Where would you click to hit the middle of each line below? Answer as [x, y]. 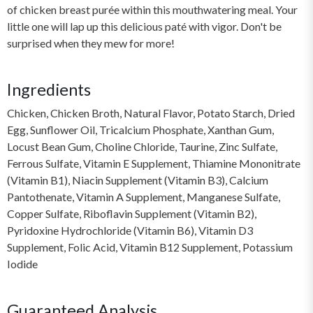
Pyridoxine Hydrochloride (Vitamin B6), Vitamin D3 [130, 230]
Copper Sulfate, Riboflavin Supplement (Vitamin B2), [132, 213]
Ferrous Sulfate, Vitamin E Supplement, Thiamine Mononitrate [154, 163]
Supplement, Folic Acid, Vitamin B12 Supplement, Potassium [150, 247]
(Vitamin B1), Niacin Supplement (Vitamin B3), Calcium [138, 180]
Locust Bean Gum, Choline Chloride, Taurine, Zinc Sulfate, [142, 146]
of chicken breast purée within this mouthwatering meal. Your [152, 9]
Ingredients [49, 89]
